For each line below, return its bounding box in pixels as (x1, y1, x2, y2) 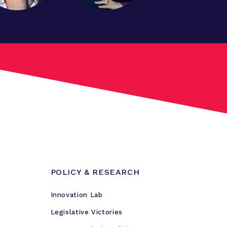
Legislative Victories (50, 208, 123, 216)
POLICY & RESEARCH (50, 167, 140, 177)
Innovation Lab (50, 191, 103, 199)
